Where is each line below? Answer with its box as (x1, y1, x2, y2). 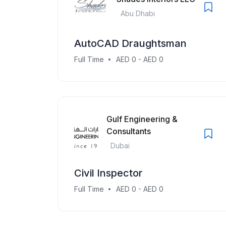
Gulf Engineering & (106, 114, 178, 124)
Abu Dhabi (121, 9, 155, 18)
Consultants (106, 126, 151, 136)
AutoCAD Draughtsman (74, 37, 187, 49)
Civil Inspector (74, 167, 143, 179)
